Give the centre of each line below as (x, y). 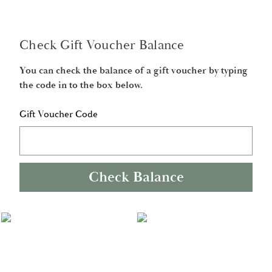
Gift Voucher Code (59, 114)
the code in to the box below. (81, 85)
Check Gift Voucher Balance (102, 45)
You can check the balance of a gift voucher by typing (134, 70)
